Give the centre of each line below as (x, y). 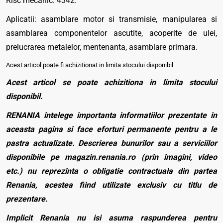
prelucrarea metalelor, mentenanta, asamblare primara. (102, 47)
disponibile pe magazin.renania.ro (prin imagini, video (111, 157)
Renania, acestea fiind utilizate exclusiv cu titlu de (111, 185)
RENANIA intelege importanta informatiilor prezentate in (111, 115)
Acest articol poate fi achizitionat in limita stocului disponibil (90, 65)
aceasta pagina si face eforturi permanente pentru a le (111, 129)
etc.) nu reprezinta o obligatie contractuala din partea (111, 171)
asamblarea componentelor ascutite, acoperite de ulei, (111, 33)
